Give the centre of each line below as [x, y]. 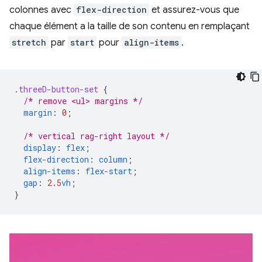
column [113, 159]
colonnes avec [42, 10]
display [40, 147]
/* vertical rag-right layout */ [96, 136]
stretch [29, 42]
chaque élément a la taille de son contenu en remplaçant [130, 26]
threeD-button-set [58, 89]
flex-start [109, 171]
